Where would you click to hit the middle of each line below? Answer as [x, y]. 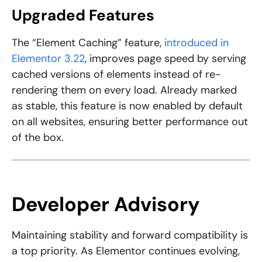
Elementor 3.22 [48, 59]
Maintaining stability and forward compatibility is [130, 235]
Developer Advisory [106, 205]
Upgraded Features [83, 15]
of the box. [38, 138]
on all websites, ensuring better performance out [130, 122]
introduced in [196, 43]
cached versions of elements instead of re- [116, 75]
